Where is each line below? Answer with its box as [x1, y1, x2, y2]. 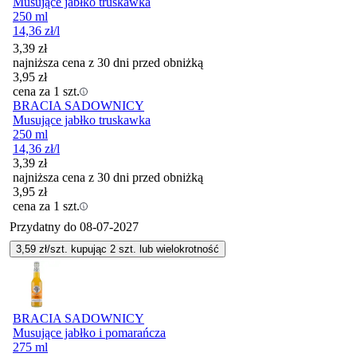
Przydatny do [10, 219, 80, 233]
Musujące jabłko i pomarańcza [13, 325, 166, 339]
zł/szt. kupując [36, 242, 110, 255]
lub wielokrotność [136, 242, 219, 255]
